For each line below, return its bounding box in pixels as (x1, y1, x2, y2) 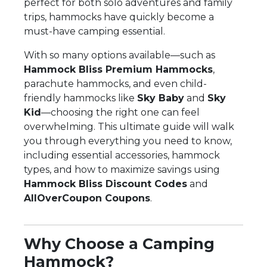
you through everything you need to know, (24, 135, 232, 147)
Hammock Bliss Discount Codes (24, 178, 187, 190)
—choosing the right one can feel (41, 106, 200, 118)
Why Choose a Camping (24, 234, 215, 253)
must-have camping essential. (24, 25, 165, 37)
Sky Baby (137, 92, 184, 104)
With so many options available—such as (24, 49, 215, 61)
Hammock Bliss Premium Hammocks (24, 63, 213, 75)
